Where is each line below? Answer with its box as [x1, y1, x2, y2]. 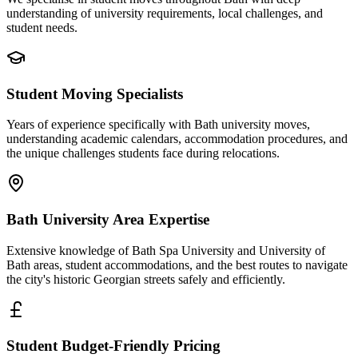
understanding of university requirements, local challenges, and [6, 6, 323, 20]
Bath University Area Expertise [6, 211, 209, 229]
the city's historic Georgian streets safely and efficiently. [6, 272, 285, 286]
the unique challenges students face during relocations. [6, 146, 280, 161]
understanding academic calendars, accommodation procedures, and [6, 132, 348, 146]
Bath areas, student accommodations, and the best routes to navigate [6, 257, 348, 272]
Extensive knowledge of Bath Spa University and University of [6, 243, 325, 257]
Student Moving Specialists [6, 85, 183, 102]
